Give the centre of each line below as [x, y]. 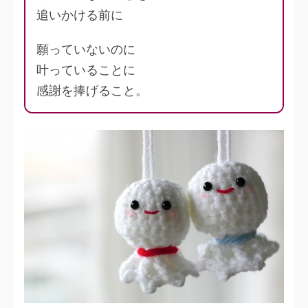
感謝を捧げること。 [92, 91]
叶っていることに [86, 70]
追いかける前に [80, 15]
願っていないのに [86, 49]
